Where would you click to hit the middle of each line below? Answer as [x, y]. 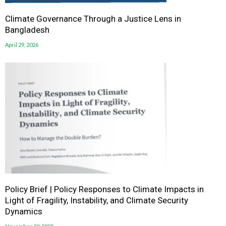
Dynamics [24, 211]
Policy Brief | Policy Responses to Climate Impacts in [104, 189]
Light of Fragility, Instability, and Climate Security [97, 200]
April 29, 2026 [22, 44]
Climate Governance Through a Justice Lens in [93, 18]
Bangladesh [27, 30]
